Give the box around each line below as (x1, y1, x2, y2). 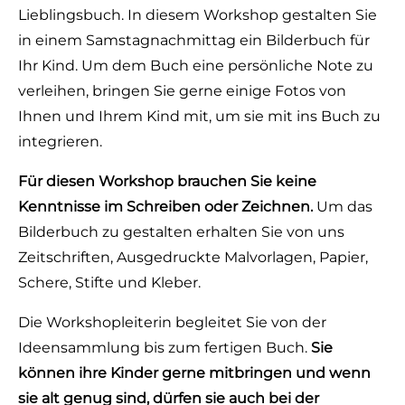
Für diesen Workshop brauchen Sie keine (18, 173, 316, 190)
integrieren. (18, 133, 102, 150)
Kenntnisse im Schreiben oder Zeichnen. (18, 198, 313, 215)
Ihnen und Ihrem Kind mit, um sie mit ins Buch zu (18, 108, 381, 125)
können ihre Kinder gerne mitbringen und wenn (18, 364, 371, 381)
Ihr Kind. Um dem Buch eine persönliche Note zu (18, 57, 373, 74)
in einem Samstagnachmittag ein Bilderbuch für (18, 32, 370, 49)
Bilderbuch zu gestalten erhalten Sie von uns (18, 223, 344, 240)
